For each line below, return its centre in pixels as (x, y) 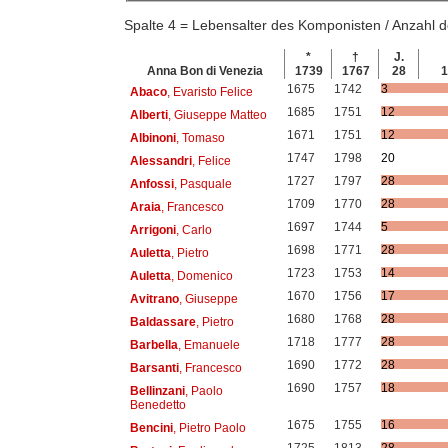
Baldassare (162, 321)
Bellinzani (157, 390)
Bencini (151, 427)
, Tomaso (200, 137)
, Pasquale (202, 183)
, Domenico (201, 275)
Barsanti (154, 367)
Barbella (153, 344)
